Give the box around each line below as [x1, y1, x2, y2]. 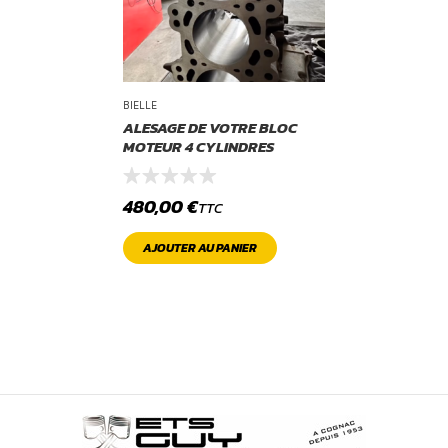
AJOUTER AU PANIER [143, 238, 258, 257]
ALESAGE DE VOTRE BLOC [123, 116, 298, 139]
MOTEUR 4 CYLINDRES [123, 135, 275, 158]
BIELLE [123, 99, 158, 111]
